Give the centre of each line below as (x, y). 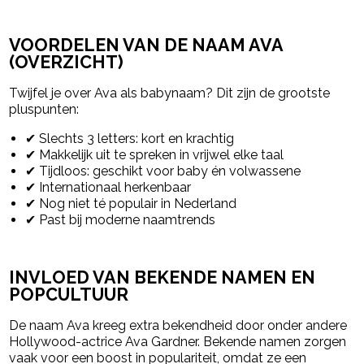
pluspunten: (44, 109)
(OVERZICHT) (67, 63)
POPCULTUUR (69, 294)
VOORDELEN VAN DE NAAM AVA (146, 45)
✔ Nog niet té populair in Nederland (131, 204)
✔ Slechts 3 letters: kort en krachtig (130, 139)
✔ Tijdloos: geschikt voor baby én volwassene (163, 171)
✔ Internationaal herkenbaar (108, 187)
